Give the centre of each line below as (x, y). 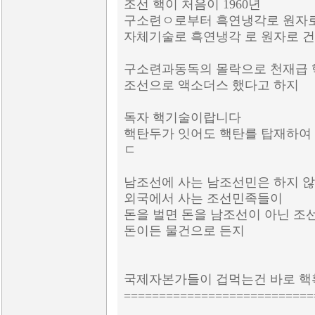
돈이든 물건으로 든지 (184, 231)
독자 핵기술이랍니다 (182, 117)
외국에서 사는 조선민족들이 (203, 198)
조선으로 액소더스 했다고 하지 (211, 85)
